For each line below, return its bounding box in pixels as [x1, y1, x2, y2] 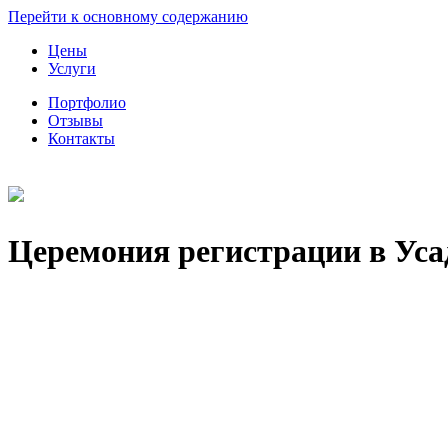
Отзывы [48, 112, 103, 129]
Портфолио [48, 94, 126, 111]
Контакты [48, 130, 115, 147]
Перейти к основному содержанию [8, 8, 248, 25]
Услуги [48, 60, 96, 77]
